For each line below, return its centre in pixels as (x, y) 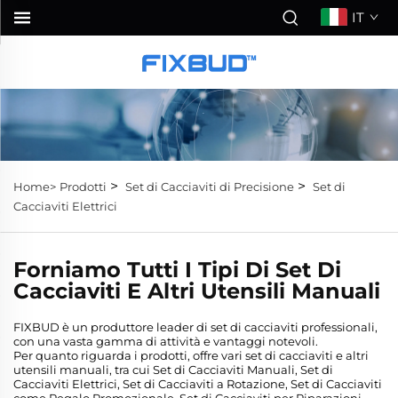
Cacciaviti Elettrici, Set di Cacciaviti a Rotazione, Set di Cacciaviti (198, 384)
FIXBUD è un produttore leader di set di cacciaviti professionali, (195, 327)
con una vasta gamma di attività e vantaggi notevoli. (166, 342)
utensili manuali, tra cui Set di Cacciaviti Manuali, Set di (173, 370)
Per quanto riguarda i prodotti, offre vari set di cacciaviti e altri (191, 356)
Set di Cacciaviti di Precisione (210, 187)
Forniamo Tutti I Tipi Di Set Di (177, 270)
